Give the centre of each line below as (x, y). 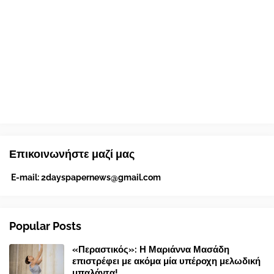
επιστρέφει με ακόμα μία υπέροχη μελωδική (166, 261)
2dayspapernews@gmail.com (101, 178)
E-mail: (25, 178)
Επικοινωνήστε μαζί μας (72, 154)
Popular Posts (45, 226)
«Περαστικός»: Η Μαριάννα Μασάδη (151, 250)
